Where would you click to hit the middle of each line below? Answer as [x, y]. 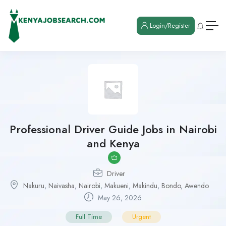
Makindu [145, 186]
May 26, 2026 [119, 198]
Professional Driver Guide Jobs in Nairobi [113, 129]
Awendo [197, 186]
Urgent [141, 217]
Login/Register [169, 25]
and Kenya [113, 144]
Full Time [89, 217]
